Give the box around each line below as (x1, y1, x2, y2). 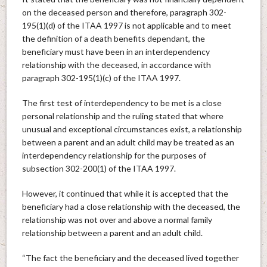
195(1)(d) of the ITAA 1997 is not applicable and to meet (21, 20, 231, 30)
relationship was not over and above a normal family (21, 214, 212, 225)
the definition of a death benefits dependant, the (21, 33, 205, 44)
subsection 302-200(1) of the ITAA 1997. (21, 163, 176, 173)
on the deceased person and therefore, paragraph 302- (21, 7, 226, 17)
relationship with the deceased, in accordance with (21, 59, 211, 70)
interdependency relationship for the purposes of (21, 150, 206, 160)
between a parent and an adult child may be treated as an (21, 136, 234, 147)
